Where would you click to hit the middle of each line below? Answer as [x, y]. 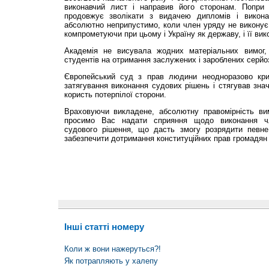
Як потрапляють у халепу [111, 261]
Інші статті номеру [104, 226]
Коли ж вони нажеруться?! [112, 249]
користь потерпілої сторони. [115, 94]
